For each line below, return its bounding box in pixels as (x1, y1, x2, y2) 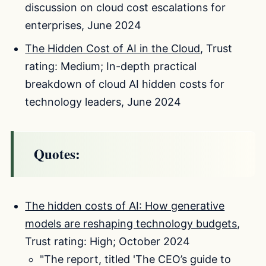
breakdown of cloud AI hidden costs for (25, 77, 225, 90)
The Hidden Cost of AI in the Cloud (25, 42, 201, 55)
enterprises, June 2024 (25, 18, 142, 31)
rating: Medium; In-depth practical (25, 59, 197, 72)
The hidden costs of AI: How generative (25, 199, 225, 212)
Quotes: (34, 143, 80, 164)
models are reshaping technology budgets (25, 217, 237, 230)
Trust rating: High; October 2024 (25, 235, 191, 248)
